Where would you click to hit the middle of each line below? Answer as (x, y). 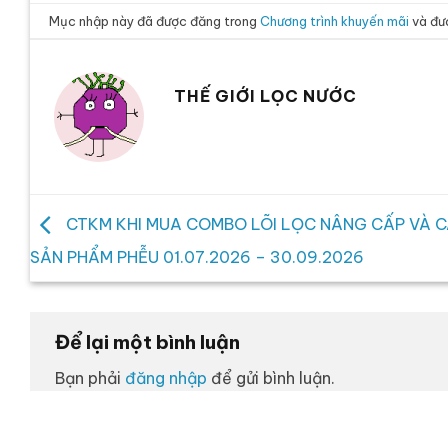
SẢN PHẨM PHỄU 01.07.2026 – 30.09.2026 (197, 256)
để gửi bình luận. (271, 378)
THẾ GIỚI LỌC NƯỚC (265, 96)
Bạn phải (90, 378)
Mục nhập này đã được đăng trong (155, 20)
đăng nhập (166, 378)
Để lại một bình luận (149, 341)
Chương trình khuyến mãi (335, 20)
